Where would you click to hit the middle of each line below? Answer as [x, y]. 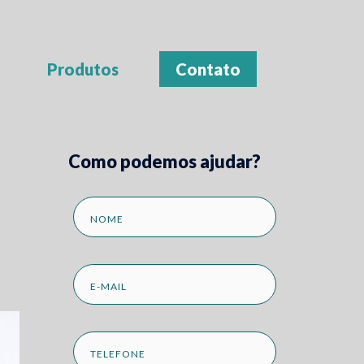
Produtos [83, 69]
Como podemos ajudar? [164, 161]
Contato [208, 69]
